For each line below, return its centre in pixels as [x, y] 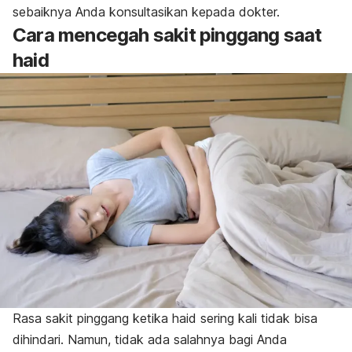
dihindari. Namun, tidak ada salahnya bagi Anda [150, 339]
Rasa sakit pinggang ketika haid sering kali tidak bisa [165, 318]
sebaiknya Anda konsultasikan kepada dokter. [146, 11]
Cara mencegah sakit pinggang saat [167, 35]
